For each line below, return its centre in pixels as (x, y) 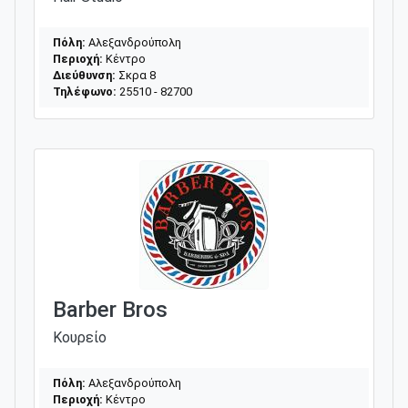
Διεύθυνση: (84, 75)
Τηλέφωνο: (85, 91)
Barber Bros (110, 309)
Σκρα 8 (136, 75)
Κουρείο (80, 337)
